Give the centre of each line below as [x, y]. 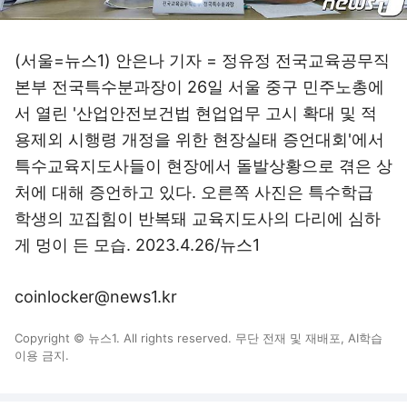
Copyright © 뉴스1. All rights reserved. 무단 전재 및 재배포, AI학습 [199, 338]
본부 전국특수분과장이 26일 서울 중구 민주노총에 [199, 87]
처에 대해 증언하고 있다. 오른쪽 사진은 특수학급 [194, 192]
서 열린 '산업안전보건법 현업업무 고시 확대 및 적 [196, 113]
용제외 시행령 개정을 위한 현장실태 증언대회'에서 [199, 139]
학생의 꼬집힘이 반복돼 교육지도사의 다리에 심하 [198, 218]
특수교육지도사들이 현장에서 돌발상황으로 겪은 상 [203, 166]
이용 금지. [42, 355]
